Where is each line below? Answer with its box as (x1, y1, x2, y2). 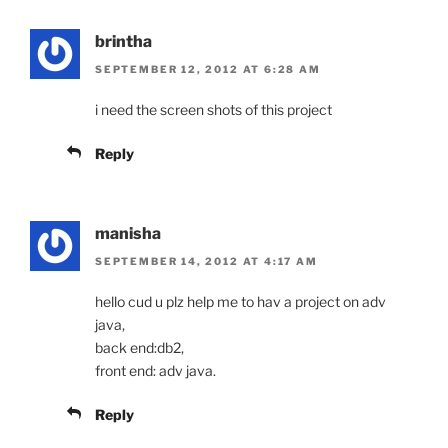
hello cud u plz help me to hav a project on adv (95, 293, 386, 311)
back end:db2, (95, 339, 184, 357)
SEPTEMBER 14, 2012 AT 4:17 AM (95, 255, 318, 268)
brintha (95, 31, 152, 51)
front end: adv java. (95, 362, 216, 380)
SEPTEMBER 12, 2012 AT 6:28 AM (95, 63, 321, 76)
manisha (95, 224, 161, 244)
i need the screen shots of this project (95, 101, 332, 119)
